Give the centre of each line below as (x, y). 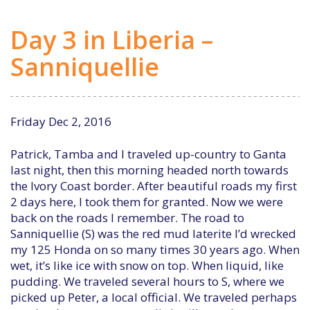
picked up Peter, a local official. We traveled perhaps (154, 297)
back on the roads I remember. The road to (127, 218)
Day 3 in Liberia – (112, 40)
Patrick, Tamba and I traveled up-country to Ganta (148, 154)
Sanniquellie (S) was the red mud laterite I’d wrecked (153, 234)
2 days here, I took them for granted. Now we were (147, 202)
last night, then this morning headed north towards (149, 170)
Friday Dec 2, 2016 (61, 121)
